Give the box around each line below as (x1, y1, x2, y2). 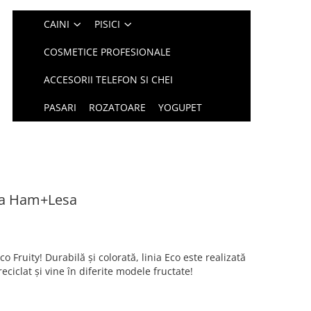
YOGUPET (158, 101, 203, 114)
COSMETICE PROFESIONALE (44, 45, 171, 58)
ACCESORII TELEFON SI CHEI (44, 73, 174, 86)
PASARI (44, 101, 77, 114)
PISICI (94, 17, 121, 31)
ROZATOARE (89, 101, 146, 114)
